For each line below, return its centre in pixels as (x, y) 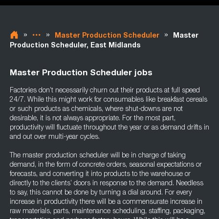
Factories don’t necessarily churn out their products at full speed (105, 91)
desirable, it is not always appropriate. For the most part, (93, 119)
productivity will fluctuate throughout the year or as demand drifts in (109, 128)
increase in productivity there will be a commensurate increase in (106, 202)
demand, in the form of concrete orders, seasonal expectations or (106, 165)
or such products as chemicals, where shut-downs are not (96, 109)
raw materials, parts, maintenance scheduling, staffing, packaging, (108, 212)
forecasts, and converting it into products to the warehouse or (100, 175)
